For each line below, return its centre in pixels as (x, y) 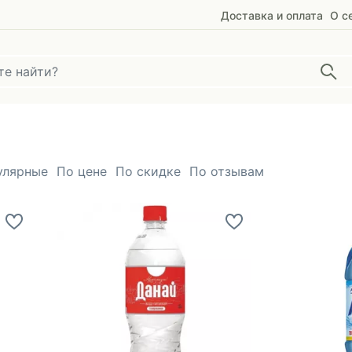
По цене (82, 171)
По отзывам (227, 171)
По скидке (148, 171)
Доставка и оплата (272, 15)
